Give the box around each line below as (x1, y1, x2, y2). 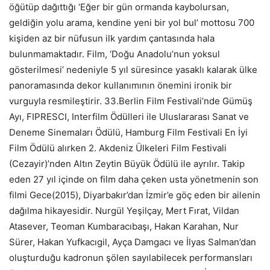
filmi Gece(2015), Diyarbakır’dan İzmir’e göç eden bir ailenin (9, 189, 260, 201)
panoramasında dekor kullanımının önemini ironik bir (9, 79, 232, 91)
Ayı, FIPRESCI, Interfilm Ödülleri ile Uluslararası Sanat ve (9, 110, 249, 122)
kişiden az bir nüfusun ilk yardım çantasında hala (9, 32, 215, 44)
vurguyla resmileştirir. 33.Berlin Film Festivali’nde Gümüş (9, 95, 253, 107)
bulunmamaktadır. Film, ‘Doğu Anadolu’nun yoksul (9, 48, 220, 60)
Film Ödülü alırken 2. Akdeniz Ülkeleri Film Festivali (9, 142, 227, 154)
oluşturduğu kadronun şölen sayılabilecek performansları (9, 251, 253, 263)
